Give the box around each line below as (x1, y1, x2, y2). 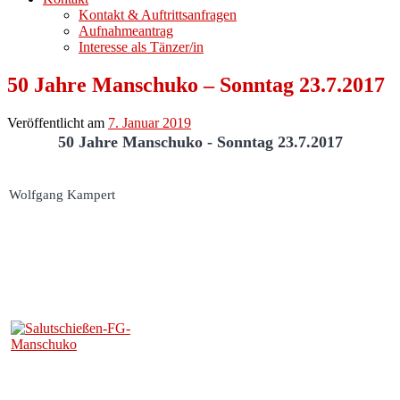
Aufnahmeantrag (79, 23, 173, 38)
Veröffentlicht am (7, 114, 108, 130)
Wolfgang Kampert (9, 187, 115, 202)
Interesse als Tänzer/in (79, 39, 204, 54)
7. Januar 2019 (108, 114, 191, 130)
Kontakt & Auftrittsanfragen (79, 7, 237, 22)
